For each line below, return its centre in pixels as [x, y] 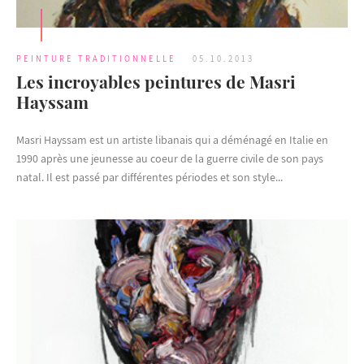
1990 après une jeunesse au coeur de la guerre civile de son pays [170, 158]
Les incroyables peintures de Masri [156, 81]
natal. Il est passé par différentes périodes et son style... [149, 177]
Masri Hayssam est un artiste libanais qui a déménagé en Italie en [172, 139]
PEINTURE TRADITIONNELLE [96, 58]
